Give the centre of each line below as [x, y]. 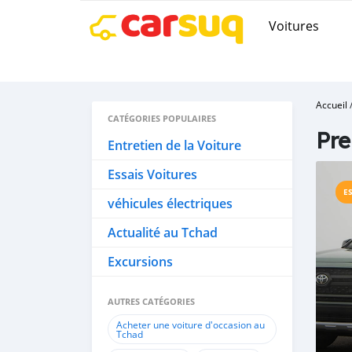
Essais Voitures [152, 174]
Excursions [140, 262]
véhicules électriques [170, 203]
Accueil [332, 104]
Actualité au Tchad [163, 233]
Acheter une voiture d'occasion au [191, 324]
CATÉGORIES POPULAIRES [162, 118]
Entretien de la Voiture [174, 145]
